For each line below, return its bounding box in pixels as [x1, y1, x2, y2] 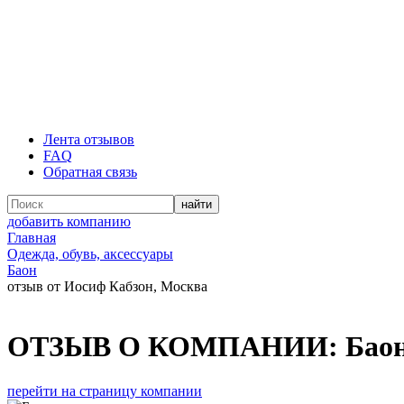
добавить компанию [7, 214, 131, 229]
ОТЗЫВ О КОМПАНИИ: [7, 330, 345, 363]
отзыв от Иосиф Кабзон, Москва [7, 279, 207, 294]
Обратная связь [43, 164, 137, 179]
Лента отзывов [43, 132, 134, 147]
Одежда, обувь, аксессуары [7, 246, 173, 262]
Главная [7, 230, 56, 245]
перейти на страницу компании [7, 382, 202, 399]
